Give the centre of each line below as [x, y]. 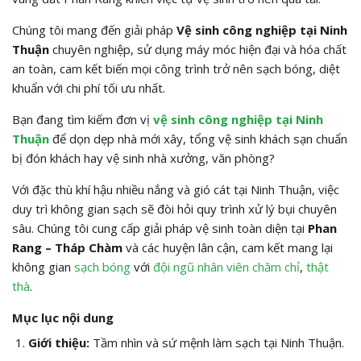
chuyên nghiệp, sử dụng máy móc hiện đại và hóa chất [198, 49]
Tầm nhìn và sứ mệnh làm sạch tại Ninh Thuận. [216, 343]
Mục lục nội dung [63, 317]
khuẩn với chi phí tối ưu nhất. [89, 87]
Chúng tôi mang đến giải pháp [94, 29]
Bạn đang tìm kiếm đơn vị [83, 119]
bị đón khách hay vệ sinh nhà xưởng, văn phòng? [143, 158]
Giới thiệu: [58, 343]
